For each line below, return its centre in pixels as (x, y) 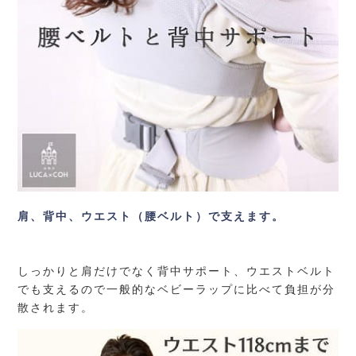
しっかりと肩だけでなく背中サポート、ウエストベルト (177, 271)
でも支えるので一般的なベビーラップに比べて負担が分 (177, 289)
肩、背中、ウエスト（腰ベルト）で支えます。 (151, 216)
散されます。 (56, 307)
